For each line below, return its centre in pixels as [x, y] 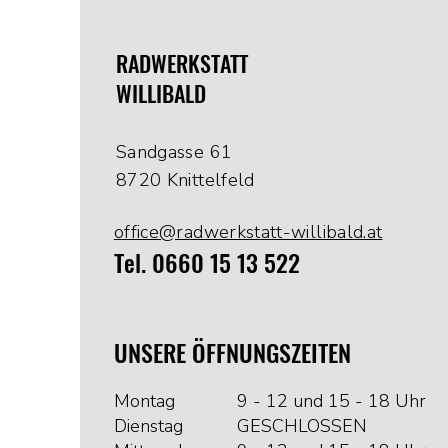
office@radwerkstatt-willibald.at [248, 231]
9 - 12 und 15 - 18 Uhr [331, 400]
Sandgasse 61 [174, 151]
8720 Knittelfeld [185, 179]
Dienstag [148, 425]
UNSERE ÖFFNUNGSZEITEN [232, 351]
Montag [144, 400]
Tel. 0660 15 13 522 [206, 261]
